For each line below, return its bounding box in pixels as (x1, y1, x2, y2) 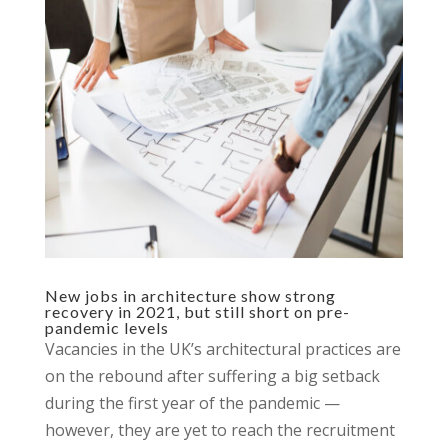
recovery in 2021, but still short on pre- (44, 302, 350, 321)
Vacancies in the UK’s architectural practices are (44, 338, 401, 360)
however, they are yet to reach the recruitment (44, 419, 395, 441)
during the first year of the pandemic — (44, 392, 340, 414)
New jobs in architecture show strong (44, 286, 336, 305)
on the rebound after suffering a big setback (44, 365, 380, 387)
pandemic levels (44, 318, 169, 337)
